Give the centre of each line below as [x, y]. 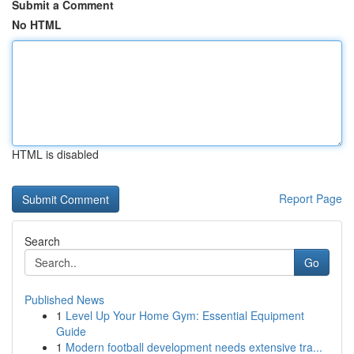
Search [42, 241]
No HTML [37, 24]
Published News [64, 299]
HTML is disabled [55, 154]
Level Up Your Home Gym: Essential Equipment [185, 315]
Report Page [311, 198]
